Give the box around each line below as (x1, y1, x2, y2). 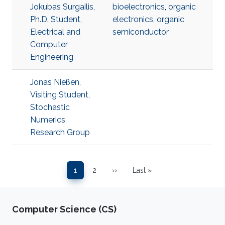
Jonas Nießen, (30, 77, 81, 87)
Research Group (30, 128, 90, 137)
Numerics (30, 115, 65, 125)
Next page (111, 171, 145, 179)
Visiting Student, (30, 90, 90, 99)
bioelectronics (113, 2, 165, 12)
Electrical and (30, 27, 80, 37)
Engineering (30, 52, 73, 62)
